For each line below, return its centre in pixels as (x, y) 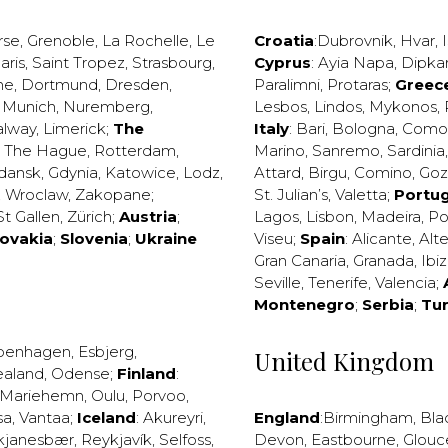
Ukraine (166, 238)
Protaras (357, 84)
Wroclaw (36, 194)
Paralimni (287, 84)
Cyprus (282, 62)
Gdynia (73, 172)
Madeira (391, 216)
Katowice (140, 172)
